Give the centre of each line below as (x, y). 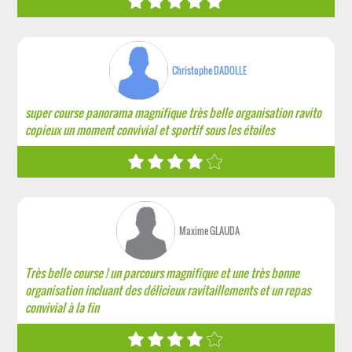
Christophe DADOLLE (209, 70)
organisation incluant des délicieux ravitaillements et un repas (168, 290)
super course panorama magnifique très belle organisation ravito (174, 112)
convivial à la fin (62, 307)
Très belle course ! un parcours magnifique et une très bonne (163, 273)
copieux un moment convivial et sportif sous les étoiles (150, 130)
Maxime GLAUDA (209, 231)
